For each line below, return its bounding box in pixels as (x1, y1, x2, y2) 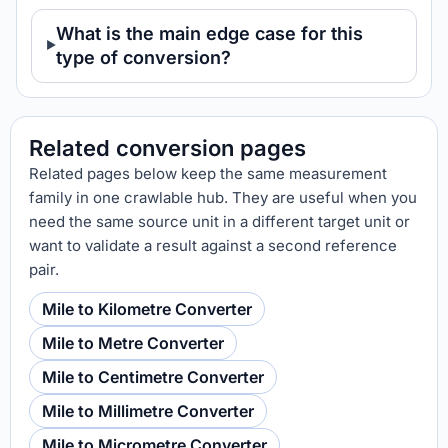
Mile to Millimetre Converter (42, 401, 254, 421)
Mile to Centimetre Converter (42, 367, 264, 387)
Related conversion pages (29, 135, 306, 161)
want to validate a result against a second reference (29, 236, 397, 255)
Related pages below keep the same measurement (29, 164, 387, 183)
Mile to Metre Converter (42, 333, 224, 353)
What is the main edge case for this (56, 23, 363, 44)
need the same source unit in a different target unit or (29, 212, 410, 231)
